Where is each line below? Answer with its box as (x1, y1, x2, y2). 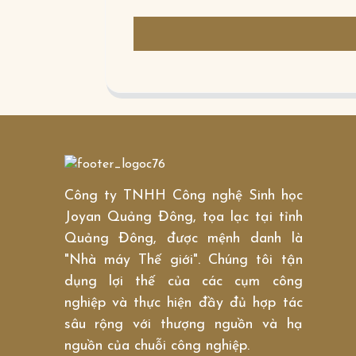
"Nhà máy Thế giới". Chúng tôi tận (64, 252, 303, 268)
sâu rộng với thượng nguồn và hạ (64, 316, 303, 332)
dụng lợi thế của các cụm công (64, 273, 303, 289)
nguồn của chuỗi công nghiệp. (64, 338, 250, 354)
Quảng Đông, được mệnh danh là (64, 230, 303, 246)
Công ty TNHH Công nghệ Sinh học (64, 188, 303, 203)
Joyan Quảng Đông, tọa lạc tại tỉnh (64, 209, 303, 225)
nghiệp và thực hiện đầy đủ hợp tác (64, 295, 303, 311)
